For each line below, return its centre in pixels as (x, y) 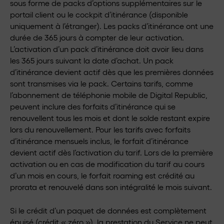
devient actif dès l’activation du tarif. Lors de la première (111, 152)
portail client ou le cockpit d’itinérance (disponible (99, 14)
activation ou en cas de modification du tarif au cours (107, 164)
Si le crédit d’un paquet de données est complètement (108, 210)
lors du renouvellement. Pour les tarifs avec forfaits (100, 129)
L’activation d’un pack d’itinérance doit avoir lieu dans (107, 49)
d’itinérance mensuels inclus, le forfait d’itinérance (99, 141)
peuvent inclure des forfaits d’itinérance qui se (93, 106)
